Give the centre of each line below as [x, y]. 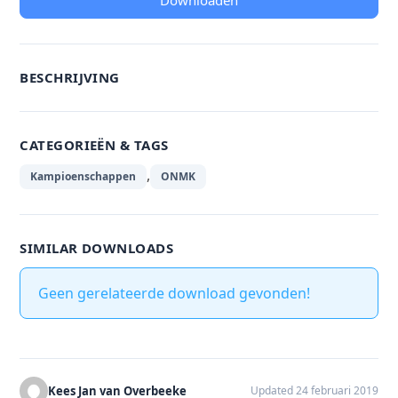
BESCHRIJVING [70, 77]
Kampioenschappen [84, 176]
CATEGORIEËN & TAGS [94, 145]
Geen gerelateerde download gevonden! [175, 293]
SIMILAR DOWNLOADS [97, 248]
